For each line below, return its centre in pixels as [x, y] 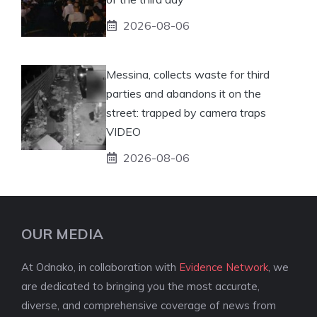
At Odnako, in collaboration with [100, 267]
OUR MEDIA [62, 234]
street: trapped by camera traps [186, 112]
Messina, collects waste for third [188, 74]
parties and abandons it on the [184, 93]
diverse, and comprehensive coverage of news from [149, 305]
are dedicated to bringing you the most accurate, [140, 286]
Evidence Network [224, 267]
